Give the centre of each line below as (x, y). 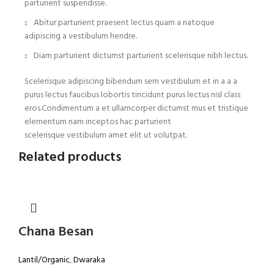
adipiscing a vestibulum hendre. (81, 37)
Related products (70, 158)
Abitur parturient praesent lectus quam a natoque (124, 23)
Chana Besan (56, 232)
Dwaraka (89, 261)
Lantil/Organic (44, 261)
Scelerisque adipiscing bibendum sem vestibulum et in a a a (131, 82)
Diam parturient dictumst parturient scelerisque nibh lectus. (141, 56)
